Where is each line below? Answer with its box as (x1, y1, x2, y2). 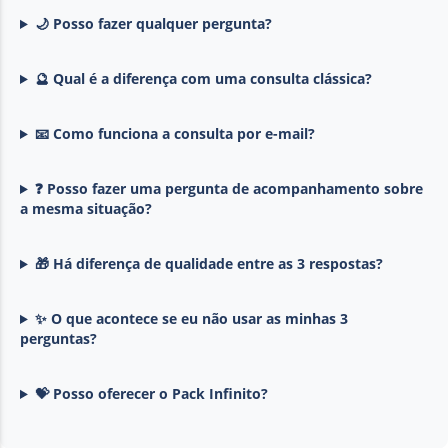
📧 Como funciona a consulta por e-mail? (34, 124, 315, 144)
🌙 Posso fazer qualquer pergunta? (34, 14, 272, 34)
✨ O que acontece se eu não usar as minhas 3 (34, 309, 348, 329)
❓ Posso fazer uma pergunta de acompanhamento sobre (34, 179, 423, 199)
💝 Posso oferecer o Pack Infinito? (34, 384, 268, 404)
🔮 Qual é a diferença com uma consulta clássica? (34, 69, 372, 89)
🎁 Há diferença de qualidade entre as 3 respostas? (34, 254, 383, 274)
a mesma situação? (20, 199, 152, 219)
